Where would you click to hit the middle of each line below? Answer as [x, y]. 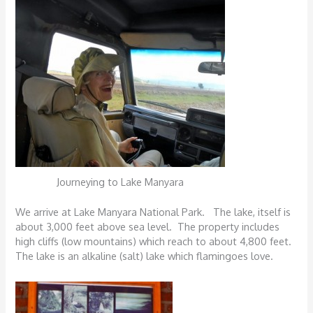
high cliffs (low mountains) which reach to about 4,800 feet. [156, 241]
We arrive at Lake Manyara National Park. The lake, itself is [153, 212]
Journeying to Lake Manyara [121, 182]
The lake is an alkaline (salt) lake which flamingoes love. [145, 256]
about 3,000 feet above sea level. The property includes [148, 227]
